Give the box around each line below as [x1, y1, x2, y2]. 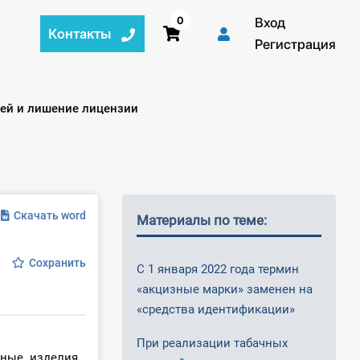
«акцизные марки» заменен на [137, 282, 313, 297]
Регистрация [254, 36, 336, 52]
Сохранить [28, 256, 86, 270]
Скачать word [14, 209, 86, 223]
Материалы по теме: [137, 212, 267, 229]
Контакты [48, 25, 112, 42]
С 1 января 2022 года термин [137, 262, 299, 277]
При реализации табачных [137, 336, 288, 351]
